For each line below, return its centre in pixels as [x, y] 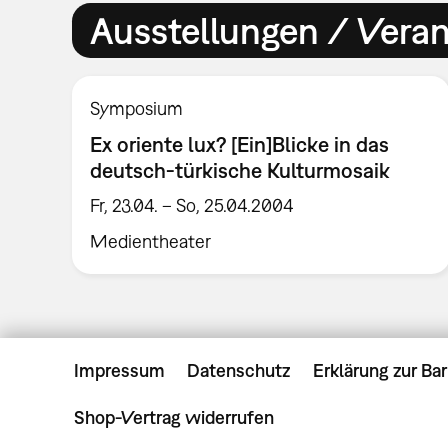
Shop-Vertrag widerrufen [174, 418]
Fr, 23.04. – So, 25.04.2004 [192, 206]
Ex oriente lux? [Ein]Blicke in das [240, 143]
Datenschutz [239, 371]
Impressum [119, 371]
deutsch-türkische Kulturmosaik [240, 169]
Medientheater [151, 242]
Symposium [137, 108]
